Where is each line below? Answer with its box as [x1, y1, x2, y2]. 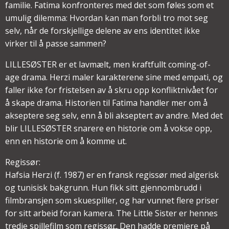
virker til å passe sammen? [5, 37, 106, 49]
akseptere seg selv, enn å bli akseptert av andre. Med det [5, 109, 223, 121]
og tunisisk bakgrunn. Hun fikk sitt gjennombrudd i [5, 181, 201, 193]
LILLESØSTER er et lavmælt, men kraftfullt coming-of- [5, 58, 211, 70]
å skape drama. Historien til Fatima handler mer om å [5, 97, 208, 108]
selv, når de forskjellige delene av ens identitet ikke [5, 25, 200, 36]
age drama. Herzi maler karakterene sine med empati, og [5, 71, 223, 83]
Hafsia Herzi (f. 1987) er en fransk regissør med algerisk [5, 169, 219, 180]
